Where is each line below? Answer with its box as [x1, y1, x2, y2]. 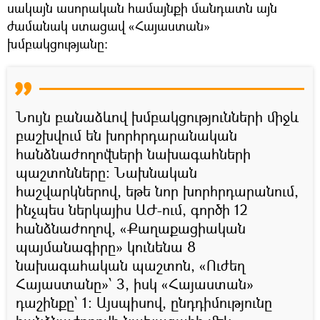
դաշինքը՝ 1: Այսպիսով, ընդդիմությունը [16, 292, 272, 312]
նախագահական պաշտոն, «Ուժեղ [16, 255, 245, 275]
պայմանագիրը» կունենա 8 [16, 236, 196, 256]
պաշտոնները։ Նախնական [16, 162, 197, 182]
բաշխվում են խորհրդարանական [16, 125, 237, 145]
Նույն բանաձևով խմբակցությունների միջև [16, 106, 299, 126]
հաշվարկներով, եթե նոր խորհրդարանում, [16, 181, 299, 201]
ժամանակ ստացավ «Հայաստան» [7, 16, 210, 34]
